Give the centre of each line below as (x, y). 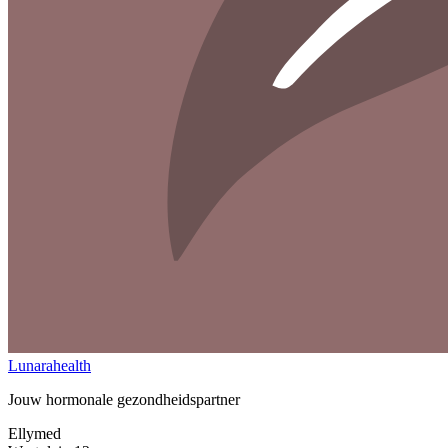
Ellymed (34, 433)
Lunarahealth (49, 365)
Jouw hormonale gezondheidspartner (124, 399)
